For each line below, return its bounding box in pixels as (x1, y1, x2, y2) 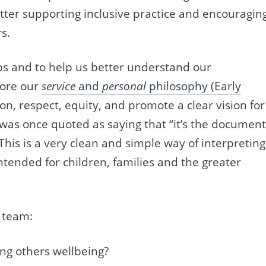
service (42, 78, 76, 94)
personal (102, 78, 150, 94)
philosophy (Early (149, 78, 242, 94)
